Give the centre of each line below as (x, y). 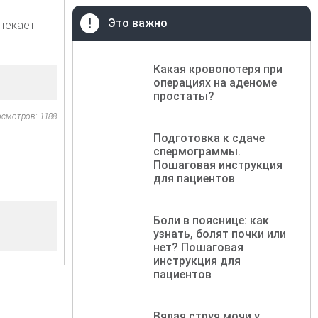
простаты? (184, 96)
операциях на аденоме (215, 82)
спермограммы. (197, 151)
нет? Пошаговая (199, 247)
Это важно (138, 23)
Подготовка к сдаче (209, 138)
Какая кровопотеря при (218, 69)
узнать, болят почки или (220, 234)
